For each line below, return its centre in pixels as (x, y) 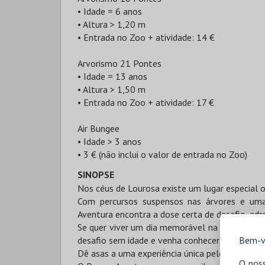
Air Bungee (98, 128)
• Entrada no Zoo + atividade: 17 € (146, 102)
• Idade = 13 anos (112, 76)
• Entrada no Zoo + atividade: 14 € (146, 37)
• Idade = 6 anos (110, 11)
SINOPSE (96, 174)
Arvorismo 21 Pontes (119, 63)
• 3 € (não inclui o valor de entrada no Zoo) (162, 154)
